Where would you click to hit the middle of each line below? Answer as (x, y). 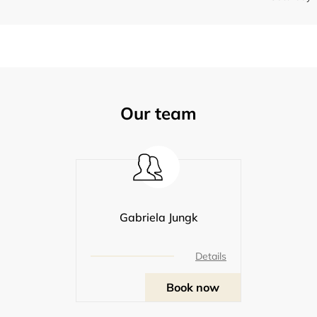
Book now (193, 287)
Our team (158, 113)
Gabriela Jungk (158, 217)
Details (211, 256)
